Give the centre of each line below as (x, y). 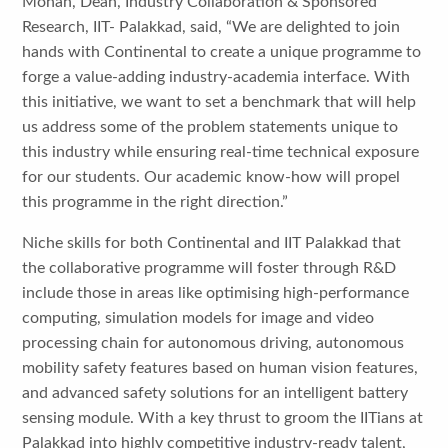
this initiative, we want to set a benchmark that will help (219, 101)
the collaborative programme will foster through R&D (209, 267)
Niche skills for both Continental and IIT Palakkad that (212, 242)
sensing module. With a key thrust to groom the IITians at (223, 417)
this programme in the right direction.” (157, 201)
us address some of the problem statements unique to (210, 126)
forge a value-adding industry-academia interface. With (216, 76)
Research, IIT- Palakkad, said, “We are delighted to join (211, 26)
